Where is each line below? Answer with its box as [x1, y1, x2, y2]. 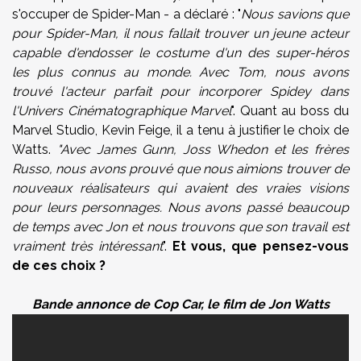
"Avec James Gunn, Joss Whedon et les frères [56, 142, 349, 157]
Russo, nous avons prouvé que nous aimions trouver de [12, 161, 349, 176]
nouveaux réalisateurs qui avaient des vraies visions [12, 180, 349, 196]
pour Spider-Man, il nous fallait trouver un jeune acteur [12, 26, 349, 41]
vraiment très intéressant [12, 239, 163, 254]
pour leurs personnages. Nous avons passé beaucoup [12, 200, 349, 215]
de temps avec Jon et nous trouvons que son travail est [12, 219, 349, 234]
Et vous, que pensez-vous [172, 239, 350, 254]
